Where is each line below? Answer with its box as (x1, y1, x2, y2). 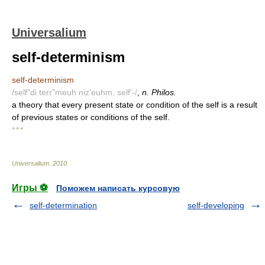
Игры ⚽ (12, 183, 48, 193)
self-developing (188, 201, 244, 210)
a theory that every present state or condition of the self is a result (12, 100, 257, 109)
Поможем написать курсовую (56, 183, 180, 193)
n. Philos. (142, 88, 176, 97)
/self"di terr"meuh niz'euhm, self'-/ (12, 88, 137, 97)
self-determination (30, 201, 97, 210)
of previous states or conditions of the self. (12, 112, 170, 122)
